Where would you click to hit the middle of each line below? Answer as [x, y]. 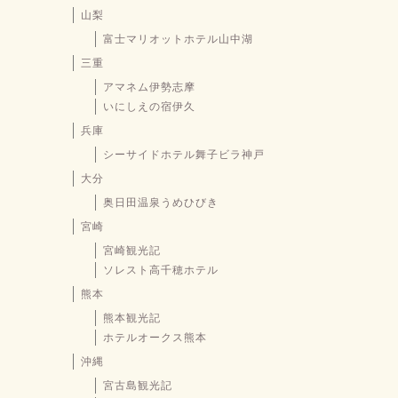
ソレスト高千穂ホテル [161, 271]
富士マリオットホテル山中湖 [178, 40]
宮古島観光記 [138, 386]
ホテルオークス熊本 [155, 338]
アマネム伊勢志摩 [149, 88]
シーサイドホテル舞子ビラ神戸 [184, 155]
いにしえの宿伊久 [149, 107]
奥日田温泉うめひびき [161, 203]
